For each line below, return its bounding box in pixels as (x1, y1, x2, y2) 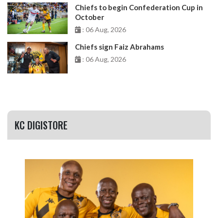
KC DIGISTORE (15, 118, 68, 133)
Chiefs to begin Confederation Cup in (75, 3, 203, 12)
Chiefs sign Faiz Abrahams (75, 42, 164, 52)
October (75, 13, 105, 22)
